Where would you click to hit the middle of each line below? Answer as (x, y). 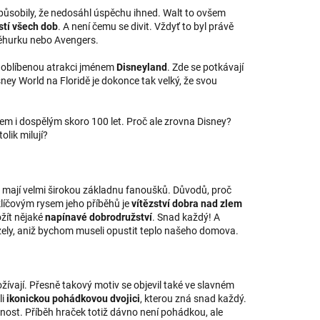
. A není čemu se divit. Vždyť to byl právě (146, 27)
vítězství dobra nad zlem (187, 203)
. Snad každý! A (186, 217)
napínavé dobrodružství (99, 217)
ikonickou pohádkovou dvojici (73, 298)
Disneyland (142, 67)
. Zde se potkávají (205, 67)
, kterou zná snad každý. (193, 298)
